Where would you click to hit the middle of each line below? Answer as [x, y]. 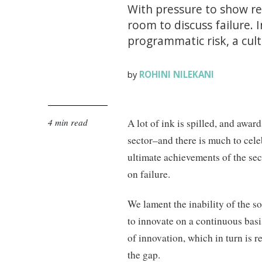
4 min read [68, 122]
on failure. [149, 174]
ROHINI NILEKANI [177, 74]
